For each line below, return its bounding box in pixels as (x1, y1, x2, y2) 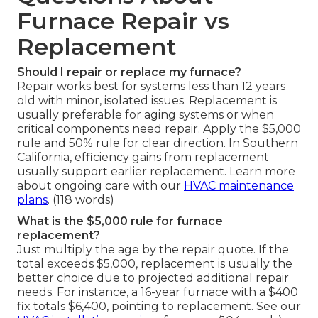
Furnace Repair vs (17, 7, 229, 35)
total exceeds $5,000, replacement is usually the (17, 257, 292, 271)
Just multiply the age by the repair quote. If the (17, 243, 289, 257)
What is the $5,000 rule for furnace (17, 214, 223, 229)
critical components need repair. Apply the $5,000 (17, 122, 301, 136)
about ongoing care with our (17, 179, 184, 193)
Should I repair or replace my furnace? (17, 65, 241, 79)
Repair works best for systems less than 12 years (17, 79, 285, 94)
